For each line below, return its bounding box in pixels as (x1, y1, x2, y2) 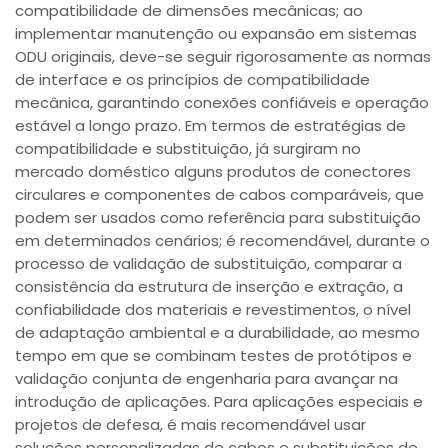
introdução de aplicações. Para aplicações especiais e (15, 390, 424, 412)
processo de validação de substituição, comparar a (15, 252, 403, 274)
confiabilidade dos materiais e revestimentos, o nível (15, 298, 412, 320)
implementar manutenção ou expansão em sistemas (15, 22, 418, 44)
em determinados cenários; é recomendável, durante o (15, 229, 431, 251)
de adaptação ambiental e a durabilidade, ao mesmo (15, 321, 421, 343)
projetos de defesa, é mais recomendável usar (15, 413, 367, 435)
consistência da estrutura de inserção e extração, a (15, 275, 404, 297)
